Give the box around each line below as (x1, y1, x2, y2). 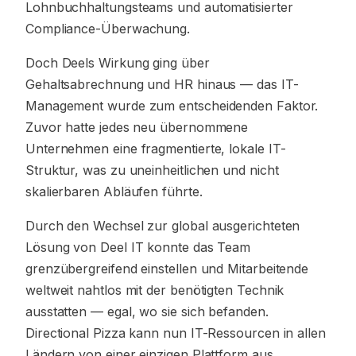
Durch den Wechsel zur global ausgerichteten (25, 218, 300, 234)
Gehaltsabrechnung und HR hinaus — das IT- (25, 76, 299, 92)
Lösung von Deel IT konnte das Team (25, 239, 251, 255)
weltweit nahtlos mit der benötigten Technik (25, 282, 284, 298)
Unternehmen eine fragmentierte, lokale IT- (25, 141, 286, 157)
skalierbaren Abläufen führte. (25, 184, 203, 199)
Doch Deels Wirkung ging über (25, 55, 210, 71)
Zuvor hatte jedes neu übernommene (25, 119, 249, 135)
